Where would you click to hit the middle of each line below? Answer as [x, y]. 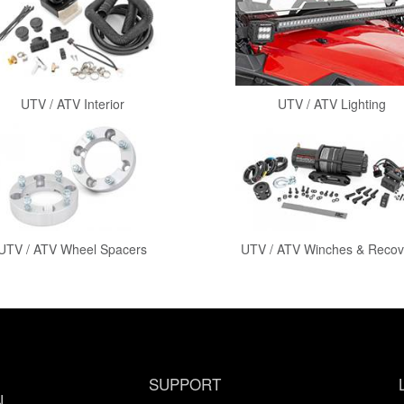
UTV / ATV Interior [72, 104]
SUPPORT [185, 384]
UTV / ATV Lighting [331, 104]
